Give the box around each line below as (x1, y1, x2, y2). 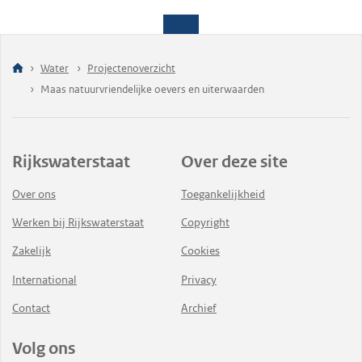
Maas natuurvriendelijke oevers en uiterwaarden (40, 82, 264, 97)
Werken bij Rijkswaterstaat (12, 215, 144, 230)
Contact (12, 300, 50, 315)
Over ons (12, 186, 56, 201)
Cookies (181, 243, 220, 259)
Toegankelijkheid (181, 186, 265, 201)
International (12, 271, 77, 287)
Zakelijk (12, 243, 51, 259)
